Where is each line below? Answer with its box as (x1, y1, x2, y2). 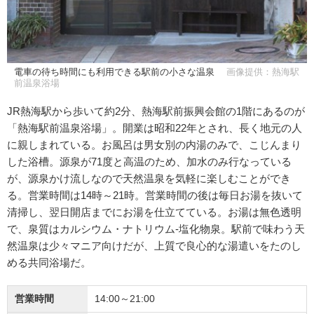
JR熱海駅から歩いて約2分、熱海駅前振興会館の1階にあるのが (7, 104, 305, 117)
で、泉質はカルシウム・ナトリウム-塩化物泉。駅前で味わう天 (7, 222, 305, 235)
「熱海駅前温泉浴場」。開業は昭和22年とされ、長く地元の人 (7, 121, 302, 134)
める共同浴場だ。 (7, 256, 91, 268)
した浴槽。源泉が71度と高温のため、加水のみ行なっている (7, 155, 292, 168)
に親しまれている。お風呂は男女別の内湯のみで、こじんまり (7, 138, 301, 151)
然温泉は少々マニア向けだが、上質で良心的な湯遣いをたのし (7, 239, 301, 252)
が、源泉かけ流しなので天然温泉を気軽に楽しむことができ (7, 172, 291, 184)
